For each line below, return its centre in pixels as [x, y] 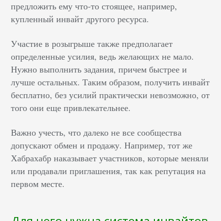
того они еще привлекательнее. [71, 108]
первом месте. [38, 184]
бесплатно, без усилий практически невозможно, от [110, 95]
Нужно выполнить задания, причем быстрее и [99, 69]
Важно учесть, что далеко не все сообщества [96, 132]
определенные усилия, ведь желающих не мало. [103, 56]
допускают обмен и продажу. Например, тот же [102, 145]
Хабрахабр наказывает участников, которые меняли [110, 158]
